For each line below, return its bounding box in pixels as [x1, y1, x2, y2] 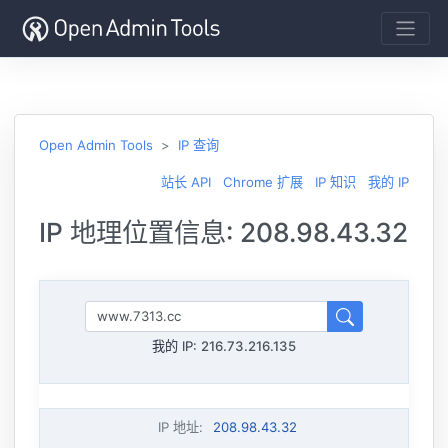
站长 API [161, 173, 211, 190]
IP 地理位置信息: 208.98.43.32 [39, 215, 408, 248]
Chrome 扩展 [223, 173, 303, 190]
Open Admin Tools [39, 136, 153, 153]
